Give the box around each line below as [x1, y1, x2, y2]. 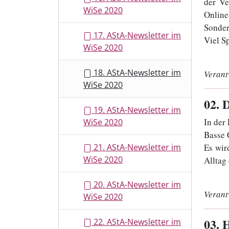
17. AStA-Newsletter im [91, 30, 181, 41]
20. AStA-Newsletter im [91, 179, 181, 190]
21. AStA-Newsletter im [91, 142, 181, 153]
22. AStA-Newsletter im [91, 216, 181, 227]
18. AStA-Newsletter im [91, 67, 181, 78]
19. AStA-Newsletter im [91, 104, 181, 116]
